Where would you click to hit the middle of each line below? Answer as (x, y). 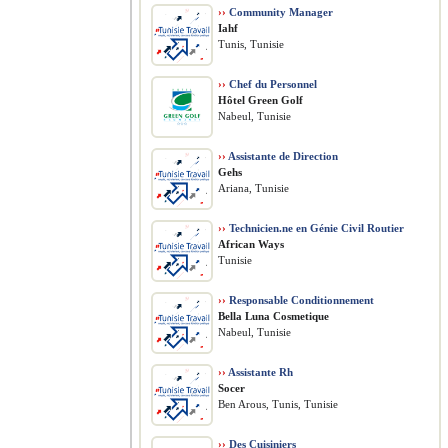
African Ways (251, 244)
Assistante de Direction (282, 156)
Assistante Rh (259, 372)
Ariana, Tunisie (253, 188)
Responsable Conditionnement (300, 300)
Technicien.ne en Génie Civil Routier (315, 228)
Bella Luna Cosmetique (273, 316)
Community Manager (279, 12)
